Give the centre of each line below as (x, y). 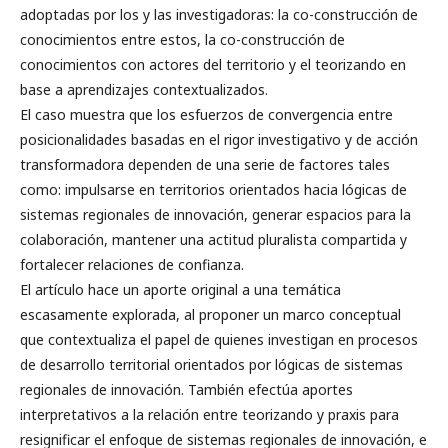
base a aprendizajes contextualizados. (144, 89)
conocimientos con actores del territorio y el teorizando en (213, 64)
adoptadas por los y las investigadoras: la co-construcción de (219, 14)
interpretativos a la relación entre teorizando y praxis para (209, 414)
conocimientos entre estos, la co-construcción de (182, 39)
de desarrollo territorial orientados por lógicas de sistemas (211, 364)
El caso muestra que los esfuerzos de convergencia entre (206, 114)
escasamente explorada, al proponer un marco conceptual (210, 314)
